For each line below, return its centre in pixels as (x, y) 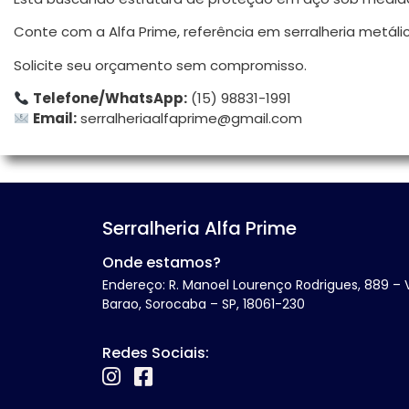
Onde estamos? (162, 263)
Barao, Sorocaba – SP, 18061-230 (204, 304)
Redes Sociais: (156, 352)
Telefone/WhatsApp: (110, 99)
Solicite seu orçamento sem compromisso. (160, 65)
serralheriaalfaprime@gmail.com (192, 119)
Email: (55, 119)
